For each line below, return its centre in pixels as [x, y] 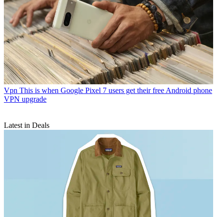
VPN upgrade [25, 99]
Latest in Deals [27, 125]
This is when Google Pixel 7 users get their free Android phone [116, 90]
